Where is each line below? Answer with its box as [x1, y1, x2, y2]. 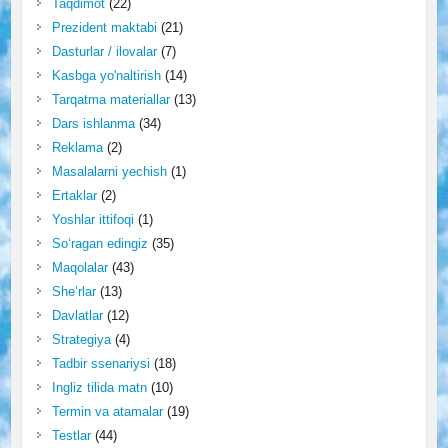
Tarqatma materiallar [51, 91, 170, 107]
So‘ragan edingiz [51, 235, 148, 251]
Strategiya [51, 331, 111, 347]
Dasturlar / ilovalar [51, 43, 157, 59]
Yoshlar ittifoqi [51, 211, 134, 227]
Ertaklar [51, 187, 97, 203]
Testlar [51, 427, 91, 443]
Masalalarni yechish [51, 163, 167, 179]
